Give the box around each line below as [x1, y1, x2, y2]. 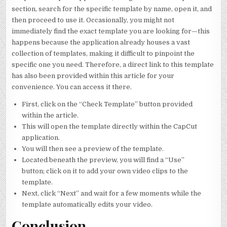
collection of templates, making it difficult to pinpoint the [12, 49, 195, 57]
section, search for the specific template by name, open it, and [12, 5, 212, 13]
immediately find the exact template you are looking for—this [12, 27, 210, 35]
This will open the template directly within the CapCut [22, 122, 198, 130]
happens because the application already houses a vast [12, 38, 191, 46]
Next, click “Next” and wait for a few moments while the [22, 189, 202, 197]
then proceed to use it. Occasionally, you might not [12, 16, 175, 24]
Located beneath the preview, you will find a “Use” [22, 156, 185, 164]
